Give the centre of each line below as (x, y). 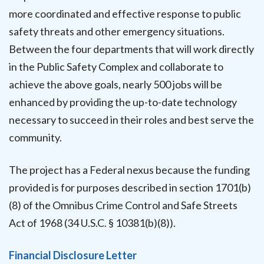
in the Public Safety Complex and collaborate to (116, 66)
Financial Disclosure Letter (73, 255)
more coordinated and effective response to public (125, 13)
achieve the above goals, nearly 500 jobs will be (115, 84)
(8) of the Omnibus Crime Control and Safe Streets (123, 205)
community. (35, 137)
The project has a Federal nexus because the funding (129, 170)
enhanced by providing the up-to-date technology (123, 102)
